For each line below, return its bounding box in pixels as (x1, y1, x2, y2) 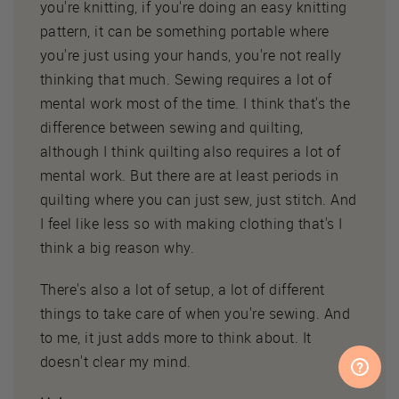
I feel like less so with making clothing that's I (40, 213, 343, 233)
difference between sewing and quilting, (40, 117, 304, 137)
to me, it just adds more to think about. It (40, 327, 312, 347)
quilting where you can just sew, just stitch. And (40, 189, 357, 209)
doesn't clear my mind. (40, 351, 191, 371)
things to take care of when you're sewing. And (40, 303, 351, 323)
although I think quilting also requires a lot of (40, 141, 341, 161)
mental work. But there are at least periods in (40, 165, 339, 185)
